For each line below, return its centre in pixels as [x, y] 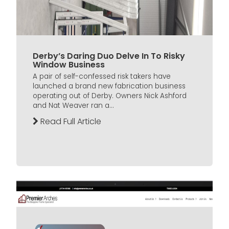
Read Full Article [70, 121]
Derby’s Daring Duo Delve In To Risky [109, 56]
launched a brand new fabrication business [109, 86]
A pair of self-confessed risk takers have [102, 76]
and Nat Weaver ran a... [73, 105]
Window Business [69, 64]
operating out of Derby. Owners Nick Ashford [110, 96]
